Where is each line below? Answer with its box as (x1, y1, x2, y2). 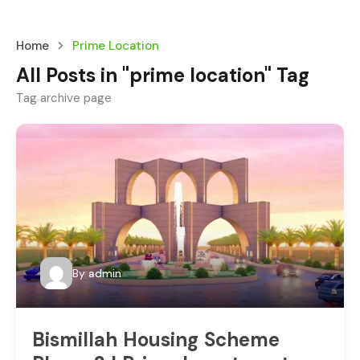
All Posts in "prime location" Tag (16, 63, 309, 88)
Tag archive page (16, 90, 112, 106)
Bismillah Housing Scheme (32, 327, 280, 353)
